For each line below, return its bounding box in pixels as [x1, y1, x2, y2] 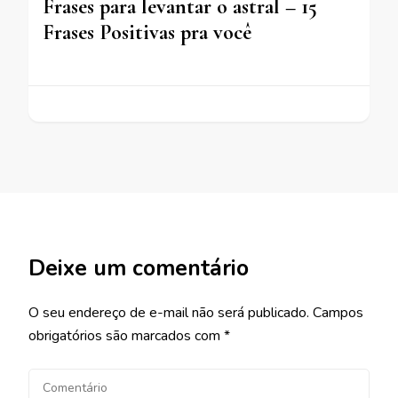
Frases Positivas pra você [43, 19, 251, 45]
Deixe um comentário [28, 252, 249, 283]
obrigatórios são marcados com [28, 325, 224, 346]
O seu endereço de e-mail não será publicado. [28, 302, 309, 322]
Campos [313, 302, 363, 322]
